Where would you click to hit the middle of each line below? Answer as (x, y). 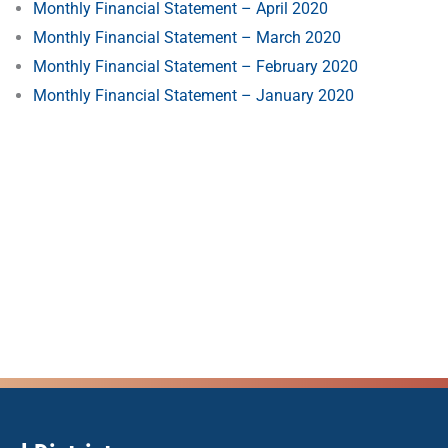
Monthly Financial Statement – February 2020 (196, 66)
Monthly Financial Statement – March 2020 (187, 37)
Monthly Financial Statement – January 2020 (194, 95)
